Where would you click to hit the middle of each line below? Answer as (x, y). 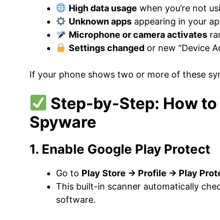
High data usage (103, 8)
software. (76, 200)
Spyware (63, 122)
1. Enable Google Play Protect (120, 149)
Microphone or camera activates (138, 35)
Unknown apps (100, 21)
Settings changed (106, 48)
